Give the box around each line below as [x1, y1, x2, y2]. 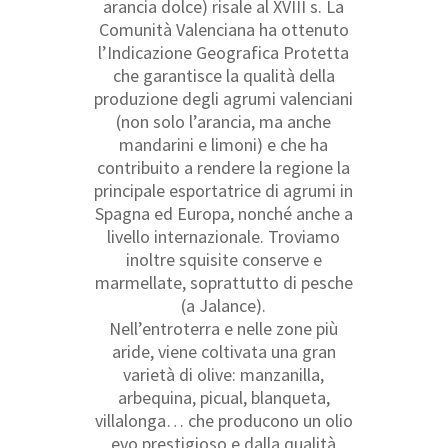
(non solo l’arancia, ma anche [116, 109, 332, 133]
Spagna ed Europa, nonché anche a [94, 201, 353, 225]
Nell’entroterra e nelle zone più [109, 316, 339, 340]
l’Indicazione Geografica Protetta [98, 40, 350, 64]
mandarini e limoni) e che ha [119, 132, 329, 156]
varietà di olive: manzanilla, [123, 362, 325, 386]
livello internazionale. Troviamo [107, 224, 341, 248]
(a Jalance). [181, 293, 267, 317]
